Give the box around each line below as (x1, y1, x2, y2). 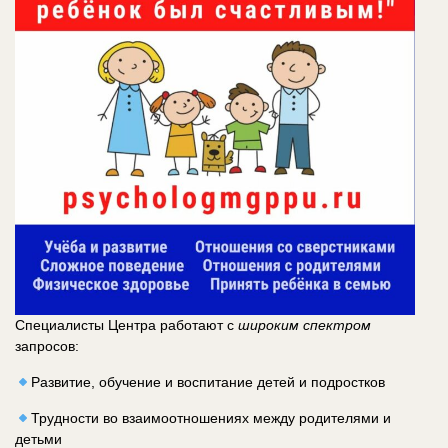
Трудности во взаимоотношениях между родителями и (30, 410, 391, 427)
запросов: (15, 338, 79, 355)
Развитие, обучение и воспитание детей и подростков (30, 374, 385, 391)
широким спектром (238, 317, 371, 334)
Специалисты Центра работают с (15, 317, 238, 334)
